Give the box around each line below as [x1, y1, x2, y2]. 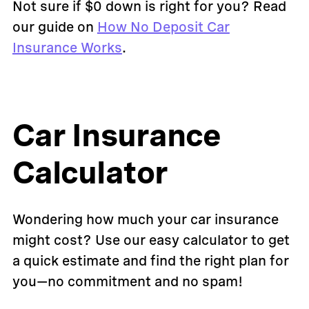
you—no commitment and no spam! [12, 273, 243, 290]
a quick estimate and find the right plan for [12, 252, 289, 269]
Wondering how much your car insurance [12, 211, 279, 228]
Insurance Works [12, 39, 122, 56]
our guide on [12, 19, 97, 35]
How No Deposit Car [97, 19, 230, 35]
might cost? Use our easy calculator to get [12, 232, 290, 248]
